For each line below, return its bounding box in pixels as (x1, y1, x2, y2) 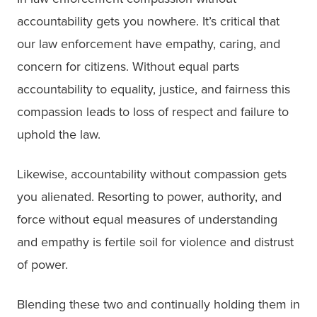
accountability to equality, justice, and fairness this (17, 81, 290, 98)
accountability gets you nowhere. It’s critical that (17, 13, 279, 30)
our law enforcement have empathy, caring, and (17, 36, 280, 52)
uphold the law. (17, 127, 100, 143)
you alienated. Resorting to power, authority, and (17, 189, 282, 205)
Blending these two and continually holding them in (17, 296, 300, 313)
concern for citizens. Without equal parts (17, 59, 239, 75)
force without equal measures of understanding (17, 212, 277, 228)
